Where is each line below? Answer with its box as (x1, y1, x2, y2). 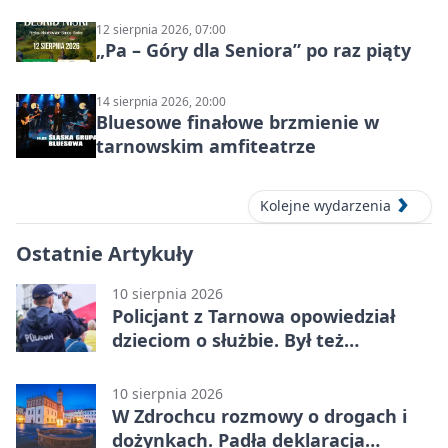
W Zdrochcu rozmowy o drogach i (112, 403, 407, 428)
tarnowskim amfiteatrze (96, 134, 316, 159)
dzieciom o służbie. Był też (112, 327, 344, 352)
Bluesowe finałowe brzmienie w (96, 110, 379, 135)
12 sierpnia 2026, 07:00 (96, 21, 226, 39)
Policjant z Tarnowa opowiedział (112, 303, 395, 328)
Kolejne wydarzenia (260, 196, 391, 216)
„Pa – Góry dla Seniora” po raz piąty (96, 38, 411, 63)
